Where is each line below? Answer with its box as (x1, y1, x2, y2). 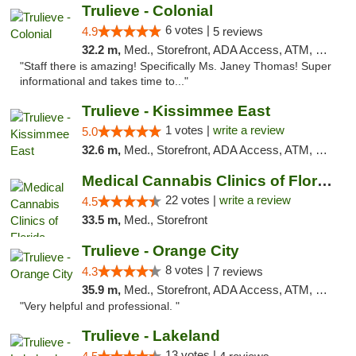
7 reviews (212, 265, 263, 278)
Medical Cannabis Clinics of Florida (316, 172, 332, 189)
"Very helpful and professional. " (20, 300, 180, 312)
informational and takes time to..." (20, 75, 188, 87)
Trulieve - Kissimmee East (81, 103, 270, 119)
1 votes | (164, 123, 213, 137)
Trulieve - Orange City (81, 242, 239, 259)
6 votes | (164, 23, 213, 37)
